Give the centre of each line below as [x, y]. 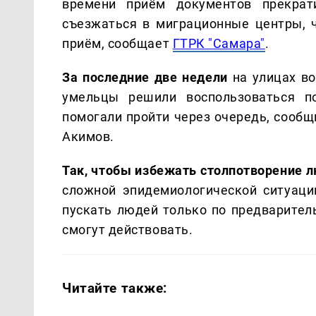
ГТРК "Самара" [219, 43]
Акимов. [88, 136]
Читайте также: [115, 288]
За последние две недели [145, 77]
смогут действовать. [128, 229]
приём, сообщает [117, 43]
